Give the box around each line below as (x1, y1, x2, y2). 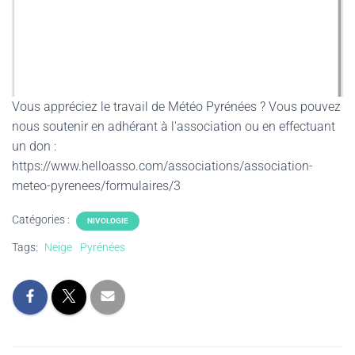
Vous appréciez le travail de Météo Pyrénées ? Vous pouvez (12, 99, 341, 115)
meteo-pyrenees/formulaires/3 (12, 178, 181, 194)
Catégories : (12, 213, 72, 227)
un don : (12, 139, 56, 155)
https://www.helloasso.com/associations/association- (12, 158, 313, 174)
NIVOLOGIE (87, 216, 128, 226)
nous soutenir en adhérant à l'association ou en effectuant (12, 119, 335, 135)
